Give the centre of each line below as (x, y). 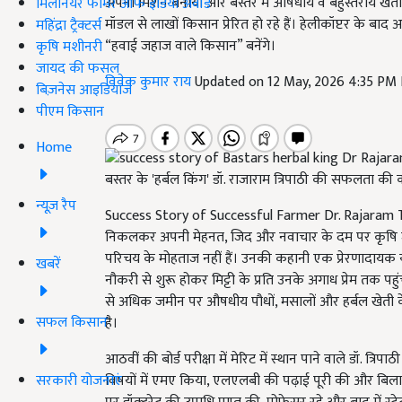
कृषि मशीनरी (69, 47)
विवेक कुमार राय (150, 82)
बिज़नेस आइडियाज (84, 90)
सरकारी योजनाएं (79, 380)
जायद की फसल (78, 68)
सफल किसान (72, 322)
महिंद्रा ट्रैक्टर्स (69, 25)
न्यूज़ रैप (56, 205)
